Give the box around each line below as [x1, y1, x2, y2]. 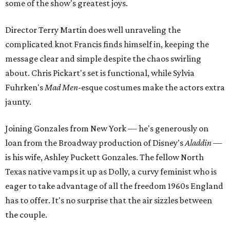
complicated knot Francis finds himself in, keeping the [5, 39, 209, 50]
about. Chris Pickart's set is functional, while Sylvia [5, 68, 195, 79]
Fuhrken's [5, 82, 45, 93]
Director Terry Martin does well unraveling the [5, 25, 181, 35]
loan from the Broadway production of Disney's [5, 138, 185, 148]
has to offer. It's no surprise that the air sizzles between [5, 195, 212, 206]
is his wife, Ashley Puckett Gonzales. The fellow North [5, 152, 204, 163]
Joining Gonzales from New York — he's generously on [5, 123, 208, 134]
